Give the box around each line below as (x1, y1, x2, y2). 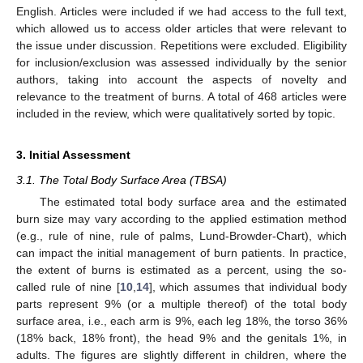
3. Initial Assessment (16, 148, 130, 162)
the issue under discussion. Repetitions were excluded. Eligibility (16, 39, 347, 53)
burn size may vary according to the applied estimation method (16, 212, 347, 226)
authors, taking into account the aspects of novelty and (16, 73, 347, 87)
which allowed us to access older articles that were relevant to (16, 22, 347, 36)
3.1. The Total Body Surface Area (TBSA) (16, 173, 227, 187)
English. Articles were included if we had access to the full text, (16, 5, 347, 19)
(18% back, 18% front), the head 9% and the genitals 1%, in (16, 331, 347, 345)
